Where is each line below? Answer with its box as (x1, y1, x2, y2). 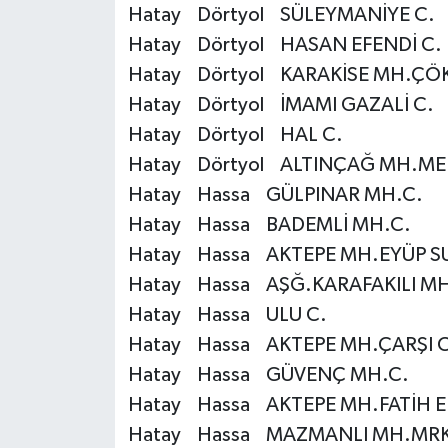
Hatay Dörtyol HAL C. (127, 125, 343, 146)
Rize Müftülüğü (53, 195, 178, 212)
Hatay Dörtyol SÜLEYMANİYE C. (127, 5, 435, 26)
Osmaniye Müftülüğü (53, 144, 224, 161)
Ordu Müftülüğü (53, 93, 186, 110)
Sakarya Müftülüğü (53, 246, 209, 263)
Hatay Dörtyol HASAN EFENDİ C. (127, 35, 442, 56)
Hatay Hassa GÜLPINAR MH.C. (127, 185, 423, 206)
